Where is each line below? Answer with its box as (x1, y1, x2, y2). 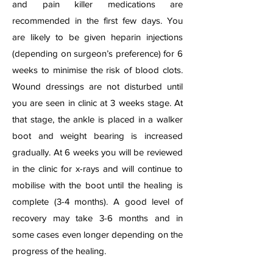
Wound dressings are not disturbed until (12, 81, 183, 91)
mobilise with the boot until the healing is (12, 180, 183, 190)
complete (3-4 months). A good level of (12, 196, 183, 207)
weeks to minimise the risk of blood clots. (12, 65, 183, 75)
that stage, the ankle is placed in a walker (12, 114, 183, 124)
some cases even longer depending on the (12, 229, 183, 239)
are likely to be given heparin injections (12, 32, 183, 42)
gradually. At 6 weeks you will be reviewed (12, 147, 183, 157)
